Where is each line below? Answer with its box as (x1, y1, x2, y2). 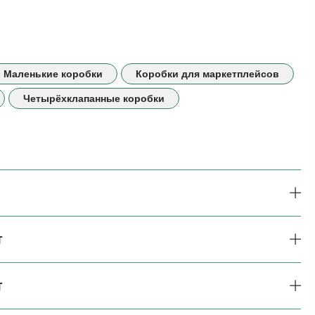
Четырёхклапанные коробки (23, 92, 165, 104)
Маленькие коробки (4, 67, 103, 79)
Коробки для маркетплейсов (136, 67, 279, 79)
